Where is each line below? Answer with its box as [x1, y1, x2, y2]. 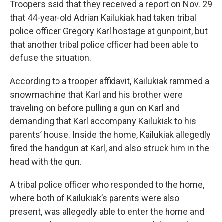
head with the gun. [10, 156, 82, 166]
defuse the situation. [10, 53, 91, 63]
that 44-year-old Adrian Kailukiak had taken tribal [10, 12, 196, 23]
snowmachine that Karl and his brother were [10, 89, 183, 100]
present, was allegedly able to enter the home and [10, 206, 204, 217]
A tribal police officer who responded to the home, [10, 179, 204, 190]
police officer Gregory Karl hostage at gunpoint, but [10, 26, 208, 36]
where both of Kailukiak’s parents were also [10, 193, 179, 203]
